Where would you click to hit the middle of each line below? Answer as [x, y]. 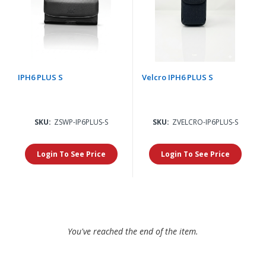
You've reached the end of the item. [133, 231]
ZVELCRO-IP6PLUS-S [205, 122]
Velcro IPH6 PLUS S [178, 77]
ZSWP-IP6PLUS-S [81, 122]
